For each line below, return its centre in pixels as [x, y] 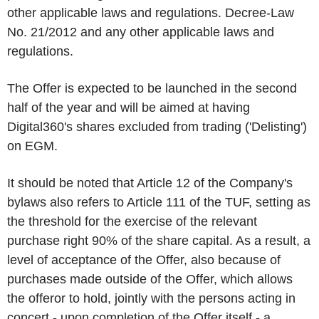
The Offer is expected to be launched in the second [152, 88]
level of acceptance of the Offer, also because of [144, 260]
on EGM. [32, 146]
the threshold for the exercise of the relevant [132, 221]
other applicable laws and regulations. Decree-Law [151, 13]
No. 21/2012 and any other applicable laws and [141, 32]
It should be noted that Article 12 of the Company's [150, 183]
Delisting [276, 127]
